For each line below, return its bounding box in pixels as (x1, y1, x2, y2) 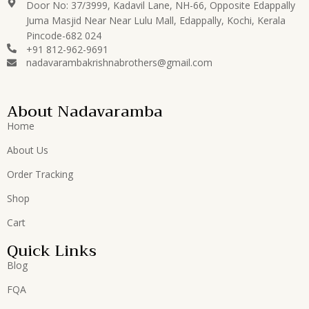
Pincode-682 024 (26, 29, 101, 43)
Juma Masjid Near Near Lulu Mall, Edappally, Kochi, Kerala (26, 14, 286, 28)
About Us (7, 143, 48, 157)
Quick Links (7, 238, 97, 265)
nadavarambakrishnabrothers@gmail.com (26, 56, 212, 70)
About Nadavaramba (7, 99, 163, 126)
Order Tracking (7, 168, 73, 181)
